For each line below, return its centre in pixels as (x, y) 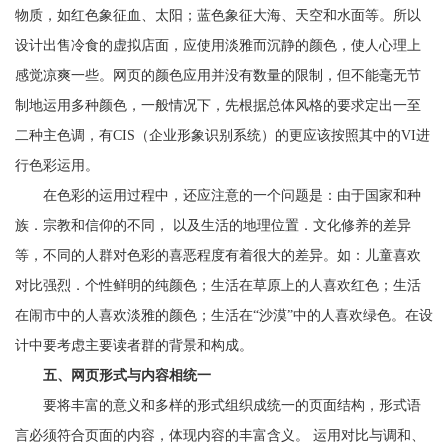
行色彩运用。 (57, 165)
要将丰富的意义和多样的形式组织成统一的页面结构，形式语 (218, 405)
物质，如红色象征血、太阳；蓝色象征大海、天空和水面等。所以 (218, 15)
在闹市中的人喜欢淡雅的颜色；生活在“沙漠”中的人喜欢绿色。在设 (224, 315)
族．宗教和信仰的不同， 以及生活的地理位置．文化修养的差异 (213, 225)
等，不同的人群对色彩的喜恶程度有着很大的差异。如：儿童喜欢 (218, 255)
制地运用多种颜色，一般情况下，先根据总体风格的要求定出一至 (218, 105)
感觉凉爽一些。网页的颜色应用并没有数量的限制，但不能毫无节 (218, 75)
